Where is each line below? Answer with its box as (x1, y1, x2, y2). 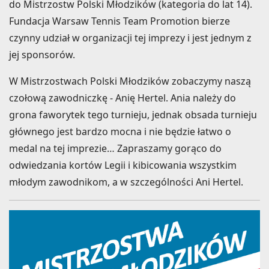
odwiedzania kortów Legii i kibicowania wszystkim (9, 158, 237, 172)
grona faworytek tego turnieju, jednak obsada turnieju (9, 107, 257, 121)
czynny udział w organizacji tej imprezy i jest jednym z (9, 31, 252, 44)
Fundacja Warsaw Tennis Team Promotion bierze (9, 14, 230, 28)
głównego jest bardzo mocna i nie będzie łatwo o (9, 124, 231, 138)
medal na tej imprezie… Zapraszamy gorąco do (9, 141, 222, 155)
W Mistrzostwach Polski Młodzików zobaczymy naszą (9, 74, 251, 88)
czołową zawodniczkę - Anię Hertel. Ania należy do (9, 91, 236, 104)
